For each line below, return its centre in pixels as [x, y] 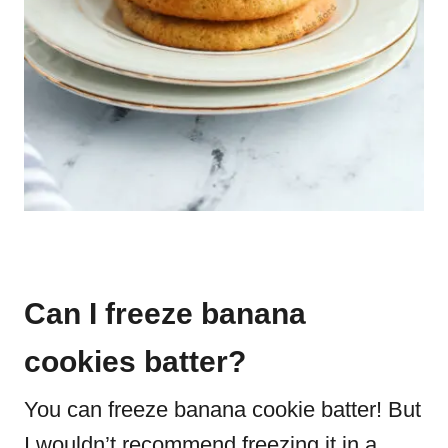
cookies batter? [135, 361]
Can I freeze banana [165, 313]
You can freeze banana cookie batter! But [222, 409]
